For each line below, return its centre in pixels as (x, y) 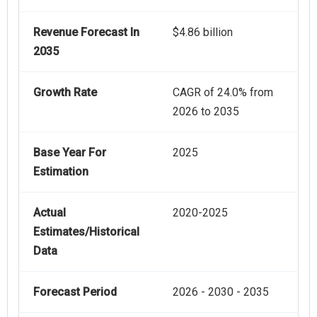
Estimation (61, 171)
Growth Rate (65, 92)
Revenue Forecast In (86, 32)
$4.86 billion (203, 32)
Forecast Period (75, 292)
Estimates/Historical (86, 231)
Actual (50, 212)
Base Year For (70, 152)
